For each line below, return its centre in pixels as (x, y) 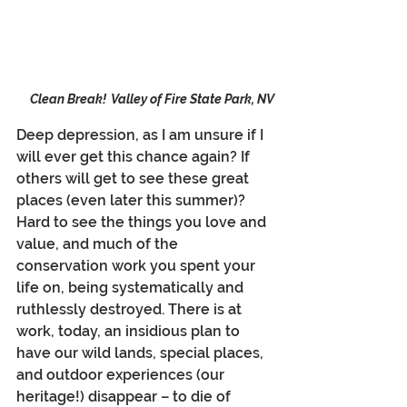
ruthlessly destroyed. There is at (131, 310)
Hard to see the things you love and (143, 223)
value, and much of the (99, 244)
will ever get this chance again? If (135, 157)
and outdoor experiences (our (122, 375)
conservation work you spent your (138, 266)
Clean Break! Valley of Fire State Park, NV (152, 99)
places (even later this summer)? (133, 201)
